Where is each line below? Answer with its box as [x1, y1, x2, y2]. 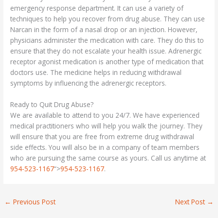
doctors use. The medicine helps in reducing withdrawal [10, 67, 182, 77]
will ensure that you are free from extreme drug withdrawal [10, 131, 195, 141]
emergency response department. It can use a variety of [10, 3, 184, 13]
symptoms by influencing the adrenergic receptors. [10, 78, 167, 88]
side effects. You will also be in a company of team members [10, 142, 200, 152]
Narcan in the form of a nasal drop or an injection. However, [10, 24, 198, 34]
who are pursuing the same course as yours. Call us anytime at [10, 153, 206, 163]
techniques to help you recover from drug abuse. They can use [10, 14, 205, 23]
